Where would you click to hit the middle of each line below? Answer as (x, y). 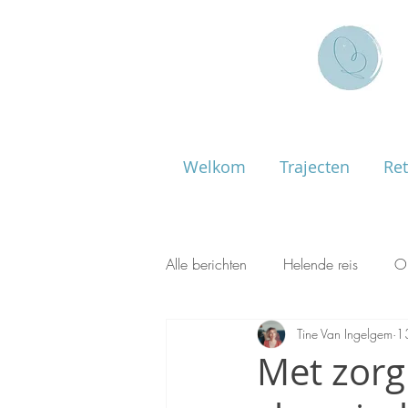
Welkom (214, 166)
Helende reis (321, 264)
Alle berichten (206, 264)
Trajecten (314, 166)
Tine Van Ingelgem (345, 334)
